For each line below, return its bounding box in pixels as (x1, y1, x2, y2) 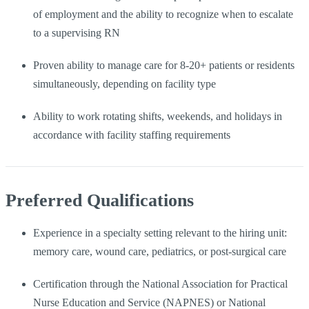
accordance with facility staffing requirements (33, 128, 230, 141)
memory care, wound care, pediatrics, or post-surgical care (33, 245, 286, 257)
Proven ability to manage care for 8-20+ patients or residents (33, 59, 295, 71)
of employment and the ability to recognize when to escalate (33, 8, 293, 20)
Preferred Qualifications (6, 190, 194, 210)
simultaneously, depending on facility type (33, 77, 216, 90)
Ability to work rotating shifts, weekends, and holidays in (33, 110, 282, 122)
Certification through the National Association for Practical (33, 277, 288, 290)
